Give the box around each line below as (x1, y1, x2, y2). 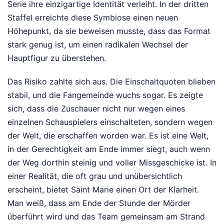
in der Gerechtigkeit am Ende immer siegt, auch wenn (7, 144, 210, 154)
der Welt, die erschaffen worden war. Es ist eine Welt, (7, 130, 208, 141)
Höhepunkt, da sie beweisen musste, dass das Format (7, 26, 210, 36)
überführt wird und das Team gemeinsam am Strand (7, 211, 205, 222)
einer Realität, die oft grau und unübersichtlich (7, 171, 182, 181)
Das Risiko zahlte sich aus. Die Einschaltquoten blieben (7, 76, 215, 87)
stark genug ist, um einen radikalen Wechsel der (7, 39, 188, 50)
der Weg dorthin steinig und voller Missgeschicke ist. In (7, 157, 216, 168)
